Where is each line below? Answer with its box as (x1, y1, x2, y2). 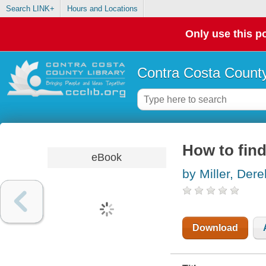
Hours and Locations (66, 4, 138, 14)
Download (192, 223, 238, 233)
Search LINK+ (5, 4, 55, 14)
